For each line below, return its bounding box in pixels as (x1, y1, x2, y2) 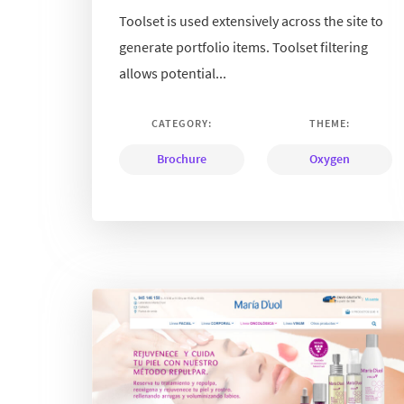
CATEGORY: (151, 116, 213, 131)
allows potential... (119, 64, 226, 83)
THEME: (309, 116, 351, 131)
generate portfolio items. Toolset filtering (119, 38, 368, 57)
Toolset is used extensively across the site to (119, 12, 383, 31)
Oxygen (309, 151, 351, 168)
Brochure (157, 151, 207, 168)
